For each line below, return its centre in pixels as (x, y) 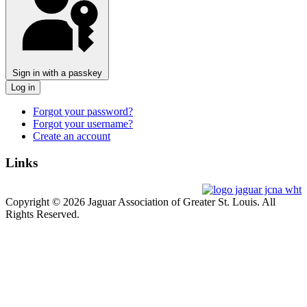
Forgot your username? (83, 124)
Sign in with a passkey (57, 73)
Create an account (72, 136)
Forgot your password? (83, 112)
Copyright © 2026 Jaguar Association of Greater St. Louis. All (140, 201)
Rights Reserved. (42, 214)
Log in (23, 88)
